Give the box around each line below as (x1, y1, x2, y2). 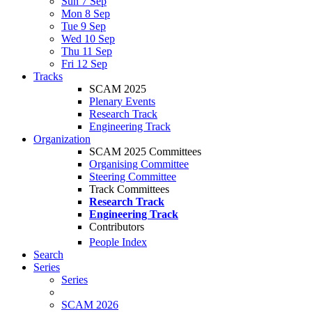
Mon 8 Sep (61, 8, 110, 19)
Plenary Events (89, 95, 155, 107)
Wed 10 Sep (61, 33, 115, 45)
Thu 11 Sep (61, 45, 112, 57)
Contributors (89, 221, 144, 233)
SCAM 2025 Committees (89, 146, 201, 157)
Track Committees (89, 183, 169, 195)
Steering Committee (89, 171, 176, 182)
